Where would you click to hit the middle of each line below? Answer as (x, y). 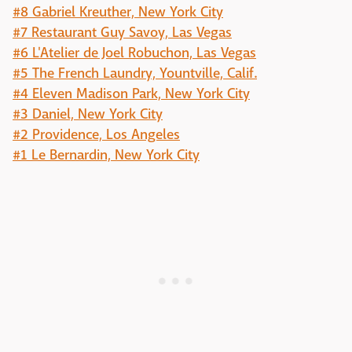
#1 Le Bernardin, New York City (106, 155)
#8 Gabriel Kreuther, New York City (118, 12)
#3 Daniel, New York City (88, 114)
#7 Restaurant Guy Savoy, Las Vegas (122, 33)
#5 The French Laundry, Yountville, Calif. (135, 73)
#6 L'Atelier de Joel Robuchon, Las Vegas (134, 53)
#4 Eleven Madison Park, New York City (131, 94)
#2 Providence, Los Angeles (96, 135)
